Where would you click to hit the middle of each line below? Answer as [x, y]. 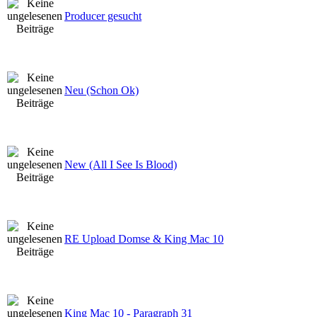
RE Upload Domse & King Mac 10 [144, 238]
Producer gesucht [103, 16]
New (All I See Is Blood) [121, 164]
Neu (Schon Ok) [102, 90]
